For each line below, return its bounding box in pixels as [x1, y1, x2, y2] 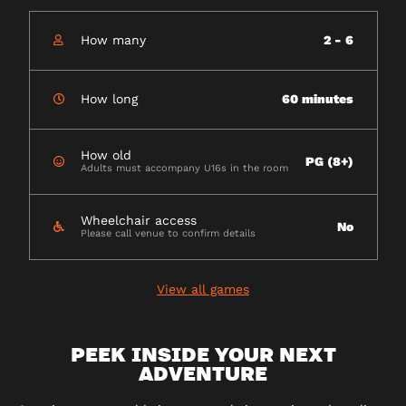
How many [80, 33, 146, 48]
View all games [157, 282, 249, 297]
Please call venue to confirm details [80, 227, 256, 240]
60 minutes [281, 92, 353, 107]
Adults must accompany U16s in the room [80, 162, 288, 175]
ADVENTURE [139, 359, 267, 387]
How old [80, 148, 131, 163]
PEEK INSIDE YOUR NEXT [70, 340, 336, 368]
